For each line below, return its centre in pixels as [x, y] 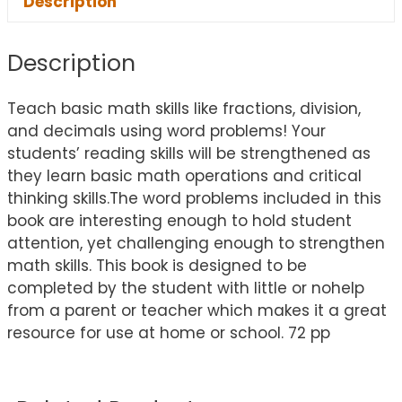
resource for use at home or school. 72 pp [169, 333]
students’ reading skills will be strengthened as [189, 153]
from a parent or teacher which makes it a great [197, 310]
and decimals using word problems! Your [166, 131]
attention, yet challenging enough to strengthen [196, 243]
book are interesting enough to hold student [179, 221]
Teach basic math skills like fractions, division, [184, 109]
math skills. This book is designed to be [157, 266]
